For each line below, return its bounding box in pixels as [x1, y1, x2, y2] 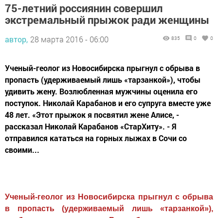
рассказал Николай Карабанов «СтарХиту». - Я [5, 121, 177, 131]
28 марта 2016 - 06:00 [30, 34, 109, 44]
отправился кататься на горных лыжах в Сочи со [5, 132, 187, 143]
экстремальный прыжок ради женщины [5, 12, 209, 27]
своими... [5, 144, 39, 155]
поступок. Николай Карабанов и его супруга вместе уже [5, 97, 211, 108]
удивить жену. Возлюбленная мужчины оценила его [5, 86, 198, 96]
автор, [5, 34, 28, 44]
